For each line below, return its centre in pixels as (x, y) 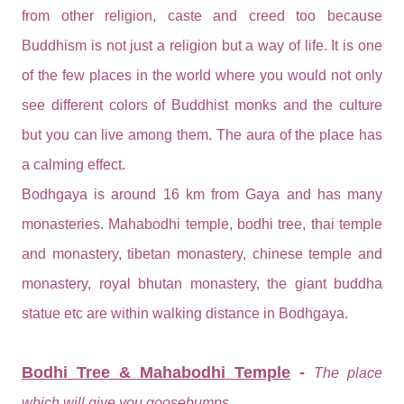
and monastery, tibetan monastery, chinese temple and (202, 253)
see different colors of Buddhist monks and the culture (202, 105)
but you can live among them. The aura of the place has (202, 134)
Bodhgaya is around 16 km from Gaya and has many (202, 194)
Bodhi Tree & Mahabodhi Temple (156, 372)
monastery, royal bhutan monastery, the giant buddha (202, 283)
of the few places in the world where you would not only (202, 75)
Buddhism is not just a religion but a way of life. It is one (202, 45)
